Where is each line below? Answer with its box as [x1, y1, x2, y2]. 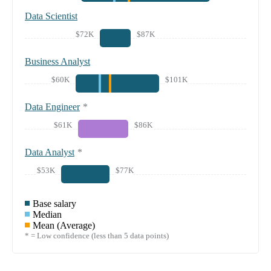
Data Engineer [25, 101, 80, 112]
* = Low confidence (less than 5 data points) [25, 230, 169, 240]
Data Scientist [25, 10, 77, 21]
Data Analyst [25, 146, 74, 157]
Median [33, 209, 62, 220]
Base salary [33, 198, 76, 209]
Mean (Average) [33, 220, 95, 230]
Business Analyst [25, 56, 90, 67]
